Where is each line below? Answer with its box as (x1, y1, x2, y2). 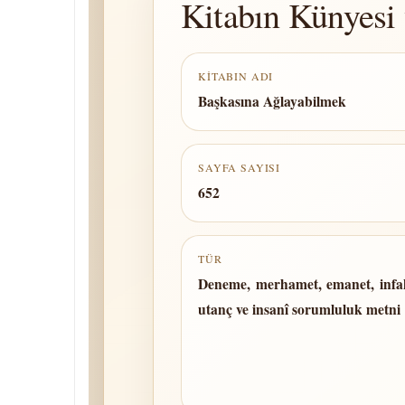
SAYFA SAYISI (198, 160, 281, 174)
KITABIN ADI (198, 69, 274, 83)
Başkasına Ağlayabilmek (198, 91, 346, 111)
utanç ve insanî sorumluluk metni (198, 299, 400, 319)
